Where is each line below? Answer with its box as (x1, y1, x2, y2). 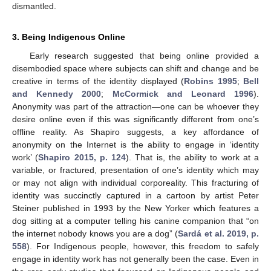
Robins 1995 (184, 76, 237, 86)
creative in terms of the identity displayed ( (12, 76, 184, 86)
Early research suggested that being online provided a (29, 50, 259, 60)
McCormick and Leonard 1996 (112, 88, 254, 99)
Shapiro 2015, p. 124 (38, 152, 126, 162)
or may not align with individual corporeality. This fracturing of (12, 177, 259, 188)
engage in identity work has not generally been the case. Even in (12, 253, 259, 264)
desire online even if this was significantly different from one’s (12, 114, 259, 124)
